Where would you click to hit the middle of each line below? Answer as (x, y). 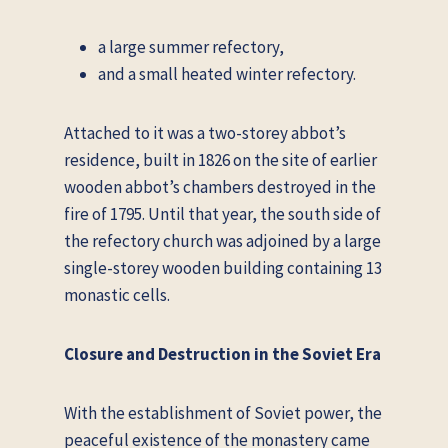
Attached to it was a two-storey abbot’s (205, 132)
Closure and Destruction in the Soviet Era (222, 353)
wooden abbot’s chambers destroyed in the (220, 186)
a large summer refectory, (191, 46)
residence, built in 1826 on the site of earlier (220, 159)
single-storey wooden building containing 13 (223, 267)
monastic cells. (117, 294)
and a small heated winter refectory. (227, 73)
